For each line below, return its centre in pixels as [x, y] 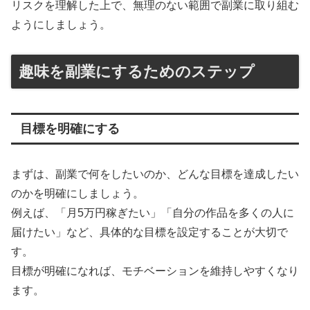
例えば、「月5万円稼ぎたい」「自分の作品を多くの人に [153, 213]
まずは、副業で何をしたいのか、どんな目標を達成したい [155, 174]
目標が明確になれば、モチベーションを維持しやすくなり [155, 271]
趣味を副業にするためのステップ [137, 71]
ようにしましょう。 [61, 24]
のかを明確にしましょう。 [77, 194]
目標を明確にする [70, 129]
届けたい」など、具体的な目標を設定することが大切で [149, 232]
